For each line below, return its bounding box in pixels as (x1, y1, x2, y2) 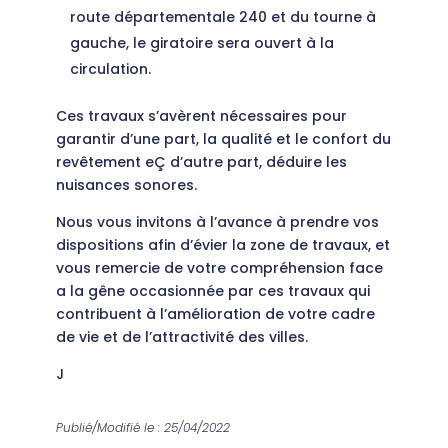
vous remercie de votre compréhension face (56, 258, 383, 279)
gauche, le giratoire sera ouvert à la (70, 33, 334, 54)
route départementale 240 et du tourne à (70, 7, 376, 28)
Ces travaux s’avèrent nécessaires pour (56, 106, 347, 127)
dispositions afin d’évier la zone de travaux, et (56, 235, 390, 256)
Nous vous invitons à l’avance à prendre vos (56, 212, 379, 233)
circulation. (70, 59, 151, 80)
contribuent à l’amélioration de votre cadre (56, 304, 375, 325)
